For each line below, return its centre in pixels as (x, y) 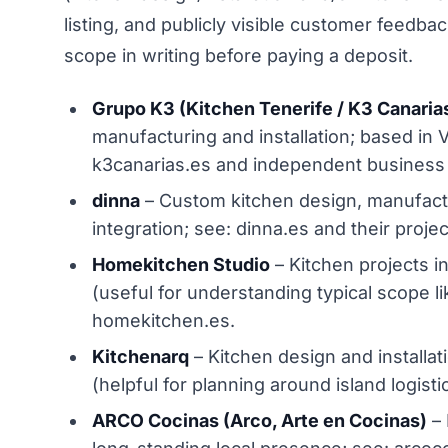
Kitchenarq (140, 356)
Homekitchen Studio (181, 264)
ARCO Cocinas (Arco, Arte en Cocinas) (259, 420)
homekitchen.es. (163, 320)
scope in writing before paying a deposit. (238, 55)
